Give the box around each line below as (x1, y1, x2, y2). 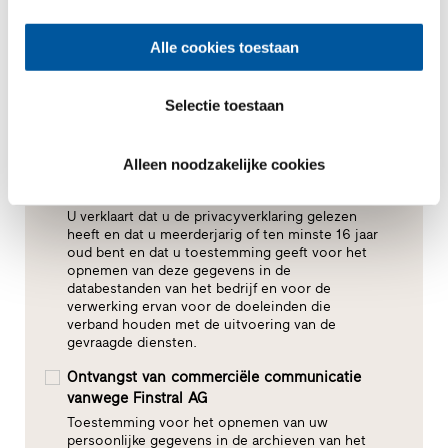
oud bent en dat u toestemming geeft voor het (66, 244, 367, 262)
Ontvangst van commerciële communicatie (66, 368, 361, 387)
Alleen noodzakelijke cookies (123, 155, 325, 173)
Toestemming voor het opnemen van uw (66, 414, 328, 432)
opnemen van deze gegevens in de (66, 262, 291, 280)
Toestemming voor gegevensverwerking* (66, 183, 351, 202)
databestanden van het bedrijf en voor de (66, 280, 331, 298)
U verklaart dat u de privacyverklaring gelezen (66, 208, 357, 226)
